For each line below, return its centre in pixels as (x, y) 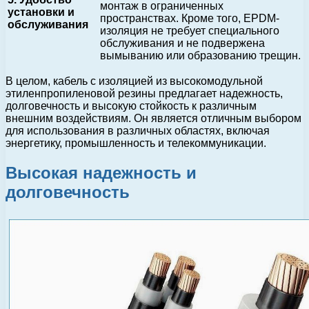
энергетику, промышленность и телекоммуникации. (136, 143)
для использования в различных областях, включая (138, 131)
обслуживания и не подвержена (182, 43)
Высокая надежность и (101, 172)
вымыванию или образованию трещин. (200, 56)
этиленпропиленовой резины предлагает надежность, (144, 94)
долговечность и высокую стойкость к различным (131, 106)
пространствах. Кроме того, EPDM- (190, 19)
